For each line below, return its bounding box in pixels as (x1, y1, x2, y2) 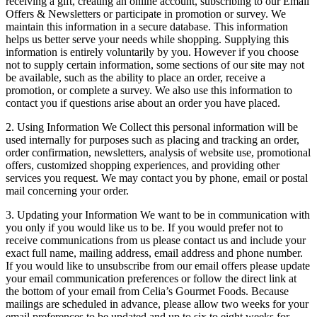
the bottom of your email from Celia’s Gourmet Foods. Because (6, 285, 289, 298)
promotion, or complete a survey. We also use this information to (6, 84, 292, 97)
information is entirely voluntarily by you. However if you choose (6, 46, 299, 59)
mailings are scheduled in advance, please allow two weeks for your (6, 298, 309, 311)
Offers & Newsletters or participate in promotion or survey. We (6, 8, 286, 21)
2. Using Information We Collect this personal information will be (6, 121, 298, 134)
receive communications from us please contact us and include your (6, 234, 306, 247)
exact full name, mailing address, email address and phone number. (6, 247, 303, 260)
